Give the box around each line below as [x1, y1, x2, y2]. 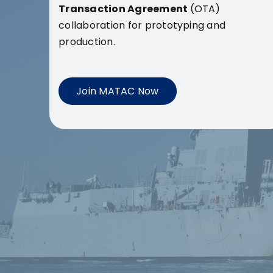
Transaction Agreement [58, 1, 190, 16]
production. [58, 34, 115, 49]
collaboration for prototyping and [58, 18, 226, 32]
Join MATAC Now [76, 83, 159, 98]
